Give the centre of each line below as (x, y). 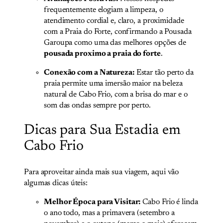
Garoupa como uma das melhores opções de (115, 43)
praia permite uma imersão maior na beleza (113, 84)
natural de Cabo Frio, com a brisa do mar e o (116, 95)
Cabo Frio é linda (169, 202)
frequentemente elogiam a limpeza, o (104, 10)
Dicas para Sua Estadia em (102, 131)
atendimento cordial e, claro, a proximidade (114, 21)
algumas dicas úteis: (56, 183)
